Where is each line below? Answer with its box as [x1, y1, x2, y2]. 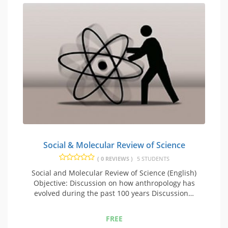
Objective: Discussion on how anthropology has [33, 178, 195, 188]
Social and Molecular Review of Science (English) [32, 167, 196, 178]
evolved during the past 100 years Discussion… [34, 188, 194, 198]
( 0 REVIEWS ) [97, 154, 133, 162]
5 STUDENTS [136, 154, 169, 162]
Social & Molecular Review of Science [43, 139, 185, 151]
